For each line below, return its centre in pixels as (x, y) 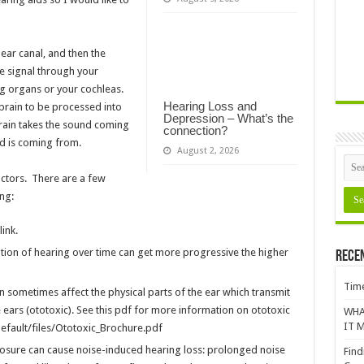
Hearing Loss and (210, 106)
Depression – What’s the (228, 119)
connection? (195, 131)
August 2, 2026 (208, 151)
